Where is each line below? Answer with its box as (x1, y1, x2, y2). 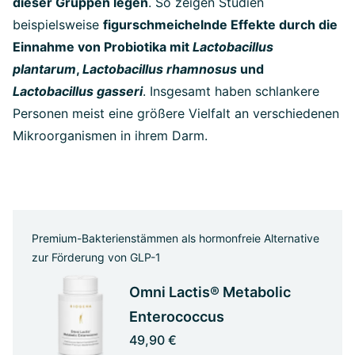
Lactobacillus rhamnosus (82, 61, 237, 77)
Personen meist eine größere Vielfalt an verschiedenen (13, 105, 339, 121)
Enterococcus (128, 308, 224, 326)
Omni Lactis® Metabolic (128, 284, 291, 301)
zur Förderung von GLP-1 (32, 250, 161, 264)
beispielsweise (13, 17, 103, 32)
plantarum (13, 61, 76, 77)
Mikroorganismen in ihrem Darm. (13, 128, 208, 143)
